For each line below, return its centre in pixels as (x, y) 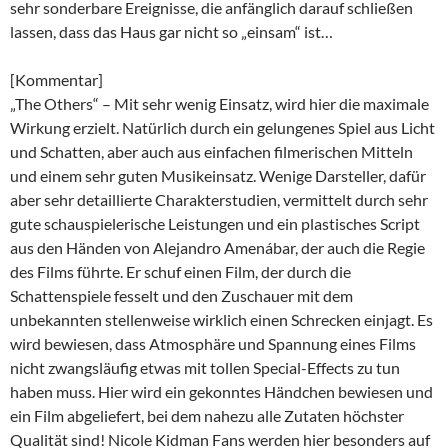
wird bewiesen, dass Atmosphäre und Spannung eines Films (213, 343)
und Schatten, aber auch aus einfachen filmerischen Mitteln (211, 151)
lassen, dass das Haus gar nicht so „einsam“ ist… (171, 31)
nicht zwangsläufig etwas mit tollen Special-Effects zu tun (205, 367)
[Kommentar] (56, 79)
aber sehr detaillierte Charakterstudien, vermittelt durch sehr (219, 199)
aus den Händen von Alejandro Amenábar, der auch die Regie (217, 247)
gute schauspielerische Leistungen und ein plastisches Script (215, 223)
